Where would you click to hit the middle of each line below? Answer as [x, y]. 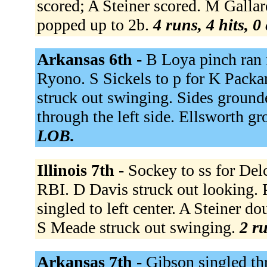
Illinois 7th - [82, 170]
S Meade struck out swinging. [138, 227]
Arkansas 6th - [91, 59]
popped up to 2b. [95, 24]
